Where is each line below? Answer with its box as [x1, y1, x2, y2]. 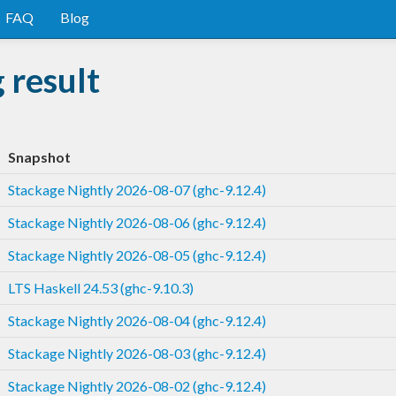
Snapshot [8, 148, 71, 165]
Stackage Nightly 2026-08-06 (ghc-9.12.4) [8, 213, 266, 231]
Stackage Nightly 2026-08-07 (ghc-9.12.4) [8, 180, 266, 198]
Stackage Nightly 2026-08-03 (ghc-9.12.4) [8, 344, 266, 362]
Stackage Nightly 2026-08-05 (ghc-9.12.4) [8, 246, 266, 263]
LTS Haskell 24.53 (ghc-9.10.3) [8, 278, 194, 296]
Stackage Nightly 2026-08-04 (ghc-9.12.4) [8, 311, 266, 329]
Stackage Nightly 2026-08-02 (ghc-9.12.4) [8, 377, 266, 394]
